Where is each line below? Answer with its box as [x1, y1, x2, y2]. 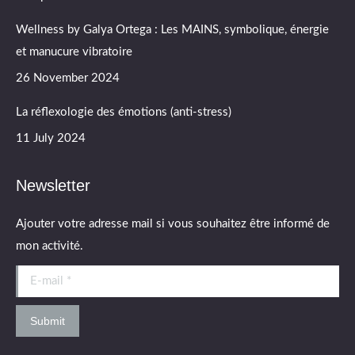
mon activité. [16, 240, 83, 252]
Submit [30, 315, 65, 327]
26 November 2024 [16, 72, 120, 84]
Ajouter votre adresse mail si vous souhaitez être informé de [16, 218, 330, 230]
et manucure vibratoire [16, 46, 132, 58]
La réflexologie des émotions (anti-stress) [16, 106, 231, 118]
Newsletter [16, 177, 90, 194]
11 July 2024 [16, 132, 86, 144]
